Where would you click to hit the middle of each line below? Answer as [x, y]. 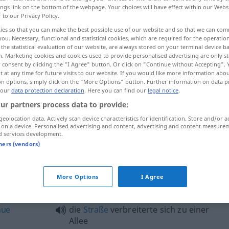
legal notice [163, 90]
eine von [87, 184]
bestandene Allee [164, 184]
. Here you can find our [116, 90]
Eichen [117, 184]
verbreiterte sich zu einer [159, 210]
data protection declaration [48, 90]
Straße [96, 210]
